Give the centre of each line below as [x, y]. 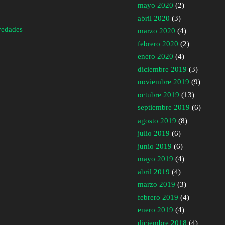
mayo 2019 [155, 159]
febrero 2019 [158, 197]
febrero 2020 [158, 43]
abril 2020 [154, 18]
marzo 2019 [156, 185]
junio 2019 [155, 146]
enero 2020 [155, 57]
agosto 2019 [157, 120]
